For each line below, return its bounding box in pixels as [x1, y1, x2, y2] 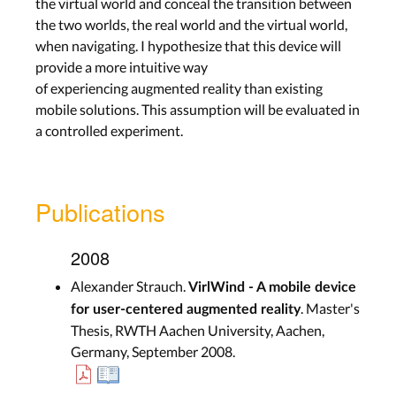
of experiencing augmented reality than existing [35, 79, 323, 96]
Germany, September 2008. [71, 342, 235, 360]
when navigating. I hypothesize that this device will [35, 36, 341, 54]
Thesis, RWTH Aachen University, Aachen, [71, 321, 324, 339]
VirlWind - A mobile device [188, 279, 356, 294]
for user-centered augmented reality [71, 301, 301, 316]
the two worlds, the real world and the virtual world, [35, 15, 347, 33]
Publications [35, 194, 165, 229]
